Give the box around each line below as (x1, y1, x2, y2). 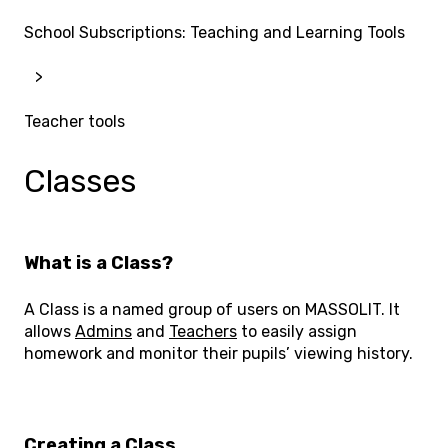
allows (24, 322, 75, 342)
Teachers (169, 322, 237, 342)
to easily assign (237, 322, 357, 342)
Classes (24, 162, 136, 200)
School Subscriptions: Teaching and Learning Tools (24, 23, 405, 43)
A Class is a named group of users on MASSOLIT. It (24, 300, 400, 320)
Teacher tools (24, 111, 125, 131)
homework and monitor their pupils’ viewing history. (24, 344, 413, 364)
